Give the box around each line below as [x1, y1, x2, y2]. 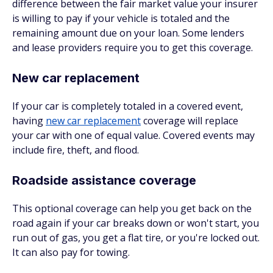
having [12, 114, 46, 127]
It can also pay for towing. [12, 246, 130, 259]
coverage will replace [141, 114, 238, 127]
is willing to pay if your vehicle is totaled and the [12, 12, 230, 25]
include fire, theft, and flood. [12, 143, 139, 157]
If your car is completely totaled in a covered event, [12, 99, 243, 113]
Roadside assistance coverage [12, 173, 196, 188]
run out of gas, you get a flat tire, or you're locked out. [12, 231, 260, 244]
